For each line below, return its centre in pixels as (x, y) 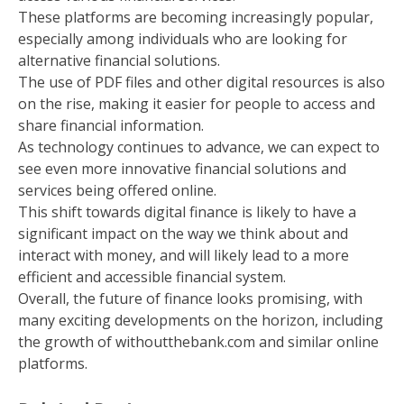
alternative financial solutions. (119, 61)
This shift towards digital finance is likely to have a (187, 212)
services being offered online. (117, 191)
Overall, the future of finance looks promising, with (190, 299)
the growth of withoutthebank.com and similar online (198, 342)
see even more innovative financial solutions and (182, 169)
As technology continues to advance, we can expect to (199, 147)
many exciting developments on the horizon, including (201, 321)
